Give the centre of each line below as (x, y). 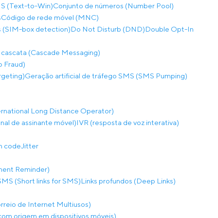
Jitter (30, 146)
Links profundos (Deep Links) (128, 181)
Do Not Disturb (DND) (108, 29)
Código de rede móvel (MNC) (50, 17)
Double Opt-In (169, 29)
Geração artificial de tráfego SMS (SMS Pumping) (106, 76)
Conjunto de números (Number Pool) (113, 6)
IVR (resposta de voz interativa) (128, 122)
